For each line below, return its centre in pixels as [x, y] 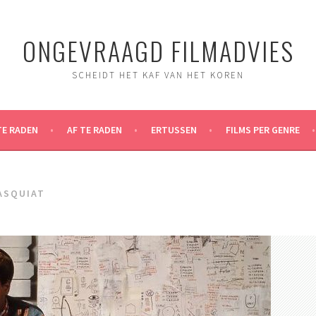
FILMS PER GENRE [262, 130]
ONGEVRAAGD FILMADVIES [158, 50]
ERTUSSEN [174, 130]
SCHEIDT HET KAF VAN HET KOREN [158, 75]
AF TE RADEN [94, 130]
